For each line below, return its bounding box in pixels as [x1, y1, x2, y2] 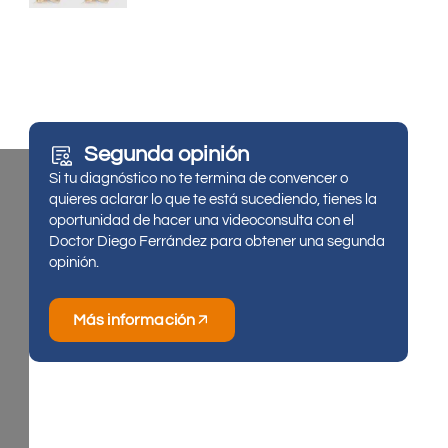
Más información [72, 311, 196, 328]
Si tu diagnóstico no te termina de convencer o [48, 171, 348, 187]
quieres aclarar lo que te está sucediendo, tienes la [48, 192, 377, 208]
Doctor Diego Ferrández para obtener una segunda [48, 234, 385, 250]
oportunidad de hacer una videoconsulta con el [48, 213, 354, 229]
